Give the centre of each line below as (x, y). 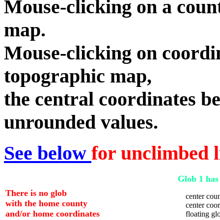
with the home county (46, 203)
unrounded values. (81, 122)
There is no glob (36, 193)
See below (48, 153)
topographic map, (78, 76)
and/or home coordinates (53, 214)
